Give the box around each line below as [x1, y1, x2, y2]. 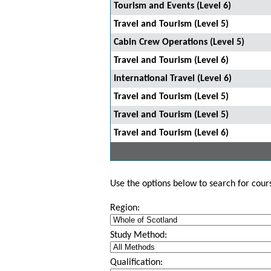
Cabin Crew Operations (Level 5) [114, 38, 244, 47]
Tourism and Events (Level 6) [114, 1, 231, 11]
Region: [110, 203, 140, 213]
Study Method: [110, 230, 167, 240]
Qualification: [110, 258, 163, 267]
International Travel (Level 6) [114, 74, 232, 83]
